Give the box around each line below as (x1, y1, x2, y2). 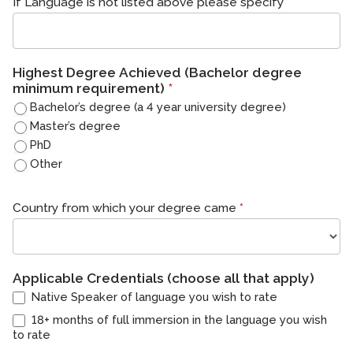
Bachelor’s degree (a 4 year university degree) (30, 100, 286, 114)
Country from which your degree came (13, 200, 240, 216)
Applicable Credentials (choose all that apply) (13, 270, 314, 287)
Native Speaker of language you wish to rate (28, 290, 277, 304)
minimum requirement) (13, 80, 168, 97)
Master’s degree (30, 119, 121, 133)
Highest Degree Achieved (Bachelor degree (13, 65, 302, 81)
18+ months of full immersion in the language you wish (28, 313, 327, 327)
